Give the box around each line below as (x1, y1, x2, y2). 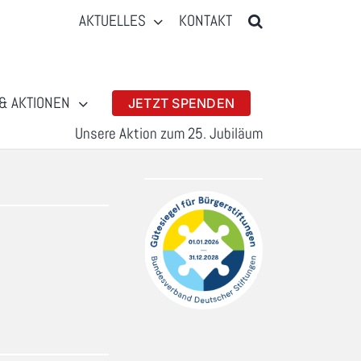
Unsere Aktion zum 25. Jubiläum (75, 123, 263, 143)
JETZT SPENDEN (127, 95, 235, 111)
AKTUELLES (78, 10, 146, 31)
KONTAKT (179, 10, 233, 31)
